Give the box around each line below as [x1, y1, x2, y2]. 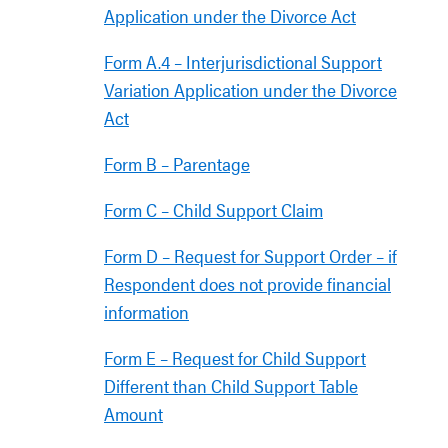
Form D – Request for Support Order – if [104, 243, 397, 268]
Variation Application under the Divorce [104, 77, 397, 102]
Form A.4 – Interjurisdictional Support [104, 49, 382, 74]
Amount [104, 401, 163, 426]
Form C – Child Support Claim [104, 197, 323, 222]
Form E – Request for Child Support [104, 345, 366, 370]
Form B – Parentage [104, 151, 250, 176]
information [104, 299, 189, 324]
